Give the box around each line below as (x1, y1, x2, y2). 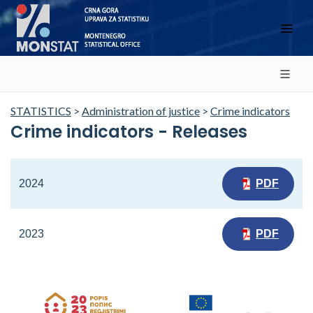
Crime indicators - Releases (10, 120, 247, 143)
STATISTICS (10, 104, 71, 117)
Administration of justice (82, 104, 200, 117)
